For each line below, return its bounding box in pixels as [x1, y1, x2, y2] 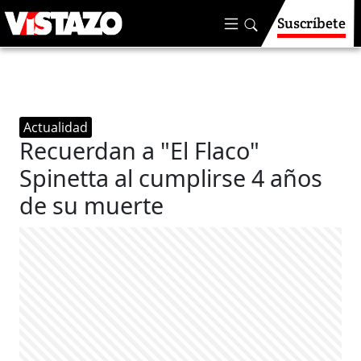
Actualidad [23, 118, 89, 136]
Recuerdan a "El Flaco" [19, 135, 260, 166]
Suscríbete [277, 14, 346, 32]
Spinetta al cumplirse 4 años [19, 162, 323, 193]
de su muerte [19, 189, 164, 221]
